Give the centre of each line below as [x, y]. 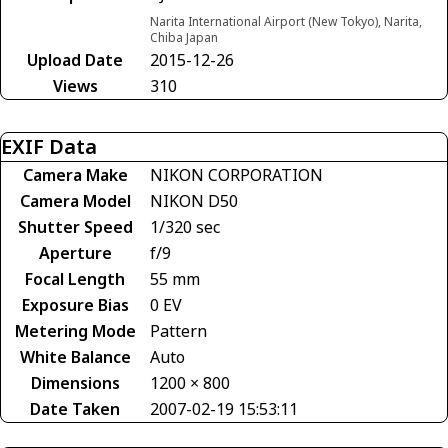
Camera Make [75, 174]
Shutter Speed [75, 226]
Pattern [178, 330]
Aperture [75, 252]
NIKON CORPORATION [236, 174]
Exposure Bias [75, 304]
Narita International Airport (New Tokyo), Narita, [286, 21]
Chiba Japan [184, 37]
